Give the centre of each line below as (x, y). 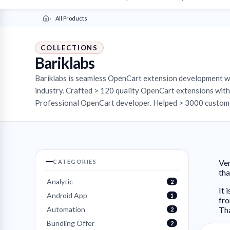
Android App (67, 195)
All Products (71, 18)
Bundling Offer (71, 223)
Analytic (60, 181)
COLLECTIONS (70, 48)
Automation (66, 209)
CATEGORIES (75, 161)
